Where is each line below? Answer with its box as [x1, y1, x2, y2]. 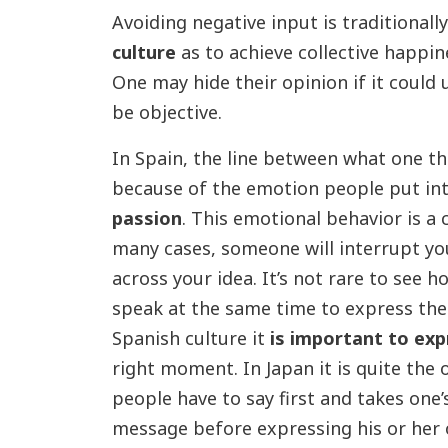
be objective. [111, 100, 232, 124]
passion [111, 206, 182, 230]
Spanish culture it [111, 326, 270, 350]
